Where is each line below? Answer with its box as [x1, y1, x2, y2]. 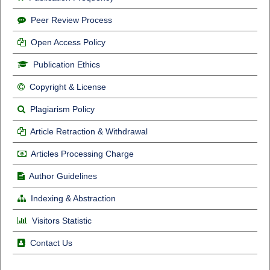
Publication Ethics [33, 60, 100, 70]
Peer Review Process [30, 15, 112, 25]
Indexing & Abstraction [30, 193, 116, 204]
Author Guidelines [28, 171, 97, 181]
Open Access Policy [30, 37, 105, 48]
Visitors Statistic [31, 216, 92, 226]
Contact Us [30, 238, 72, 248]
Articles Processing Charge [28, 149, 134, 159]
